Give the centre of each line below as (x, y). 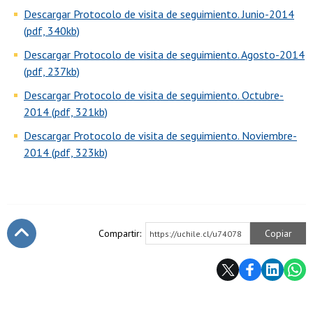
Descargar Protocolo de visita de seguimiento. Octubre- (154, 95)
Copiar (278, 234)
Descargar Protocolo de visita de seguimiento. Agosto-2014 (164, 55)
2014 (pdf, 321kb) (66, 112)
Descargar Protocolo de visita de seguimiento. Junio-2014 (159, 14)
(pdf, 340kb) (52, 31)
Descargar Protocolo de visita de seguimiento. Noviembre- (160, 136)
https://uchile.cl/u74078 (196, 234)
